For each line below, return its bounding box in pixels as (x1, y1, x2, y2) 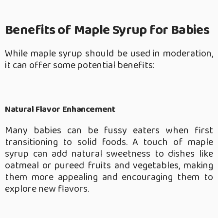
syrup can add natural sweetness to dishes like (5, 146, 213, 162)
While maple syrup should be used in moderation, (5, 46, 213, 62)
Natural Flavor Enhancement (5, 103, 117, 117)
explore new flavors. (5, 181, 89, 197)
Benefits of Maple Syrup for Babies (5, 19, 210, 42)
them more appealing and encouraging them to (5, 169, 213, 185)
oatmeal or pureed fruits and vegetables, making (5, 158, 213, 174)
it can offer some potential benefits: (5, 57, 154, 73)
